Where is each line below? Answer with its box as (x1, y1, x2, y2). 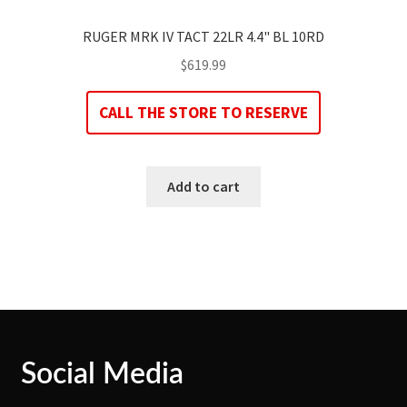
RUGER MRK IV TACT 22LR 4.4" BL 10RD (83, 27, 324, 46)
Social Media (20, 359, 184, 389)
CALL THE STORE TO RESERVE (99, 103, 308, 124)
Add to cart (167, 176, 240, 195)
